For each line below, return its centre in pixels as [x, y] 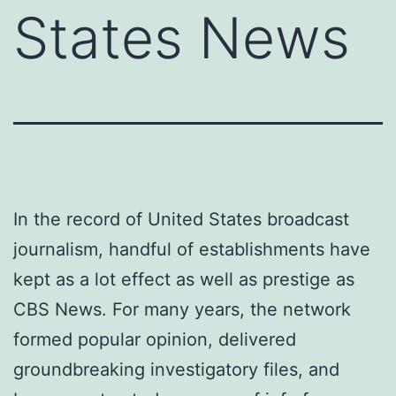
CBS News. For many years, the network [182, 309]
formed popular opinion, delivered [155, 339]
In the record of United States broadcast [181, 219]
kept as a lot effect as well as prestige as [184, 279]
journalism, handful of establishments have [192, 249]
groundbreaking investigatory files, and [176, 369]
